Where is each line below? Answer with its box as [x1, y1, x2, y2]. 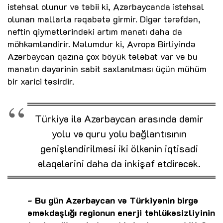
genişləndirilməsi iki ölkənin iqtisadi [40, 142, 198, 155]
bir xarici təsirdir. [7, 75, 74, 88]
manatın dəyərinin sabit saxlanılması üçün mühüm [7, 63, 207, 75]
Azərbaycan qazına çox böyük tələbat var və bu [7, 50, 198, 63]
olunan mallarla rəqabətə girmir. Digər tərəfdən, [7, 13, 201, 25]
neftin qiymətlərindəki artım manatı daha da [7, 25, 182, 38]
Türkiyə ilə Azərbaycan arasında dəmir [34, 112, 204, 125]
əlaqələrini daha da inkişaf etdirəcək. [37, 157, 201, 170]
